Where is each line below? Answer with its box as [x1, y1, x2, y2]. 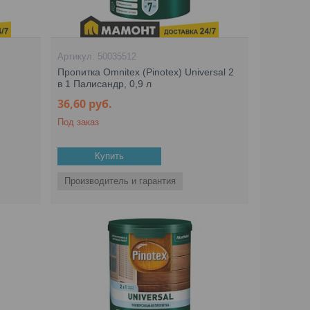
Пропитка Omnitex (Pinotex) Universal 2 [57, 66, 235, 77]
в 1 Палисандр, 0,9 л [57, 78, 152, 89]
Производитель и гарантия [64, 176, 176, 186]
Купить [95, 151, 125, 161]
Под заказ [57, 117, 100, 127]
